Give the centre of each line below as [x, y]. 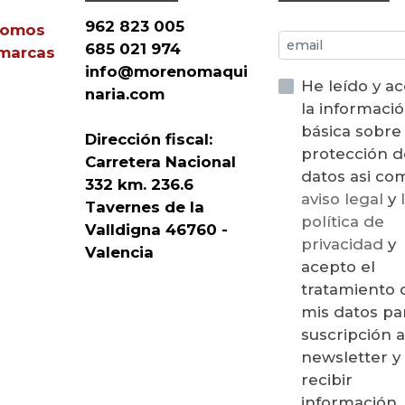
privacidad [345, 244]
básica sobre [352, 131]
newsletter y [351, 357]
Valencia [120, 252]
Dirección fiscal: [149, 139]
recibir [327, 379]
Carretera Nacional [161, 161]
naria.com [127, 94]
